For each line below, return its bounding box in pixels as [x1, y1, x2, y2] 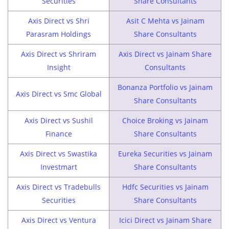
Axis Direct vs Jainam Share [119, 49, 212, 59]
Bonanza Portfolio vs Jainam [118, 82, 213, 92]
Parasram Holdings [26, 29, 91, 39]
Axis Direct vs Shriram [21, 49, 96, 59]
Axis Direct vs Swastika [20, 148, 97, 158]
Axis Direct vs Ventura [21, 215, 96, 225]
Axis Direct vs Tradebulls [16, 181, 101, 192]
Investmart [40, 162, 77, 172]
